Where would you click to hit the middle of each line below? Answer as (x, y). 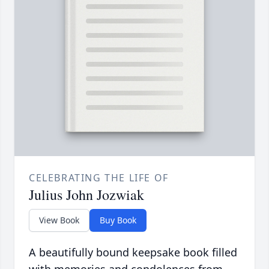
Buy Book (118, 220)
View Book (59, 220)
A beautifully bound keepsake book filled (133, 252)
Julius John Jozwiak (86, 195)
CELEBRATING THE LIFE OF (99, 178)
